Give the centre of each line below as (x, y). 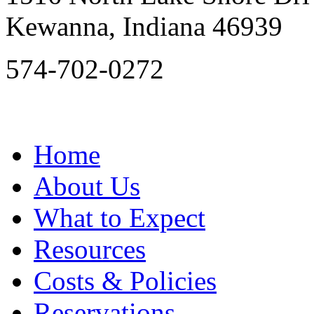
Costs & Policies (125, 280)
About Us (87, 186)
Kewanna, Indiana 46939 (144, 26)
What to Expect (120, 217)
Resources (90, 249)
